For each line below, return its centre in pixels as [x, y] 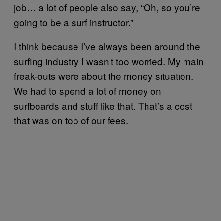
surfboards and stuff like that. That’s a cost [103, 105]
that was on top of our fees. [71, 120]
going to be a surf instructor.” [74, 22]
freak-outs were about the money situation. [104, 75]
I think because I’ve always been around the [107, 46]
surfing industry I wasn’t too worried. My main [109, 61]
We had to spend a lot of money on [88, 90]
